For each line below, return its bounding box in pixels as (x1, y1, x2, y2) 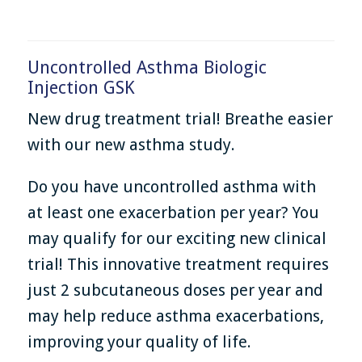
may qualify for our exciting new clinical (27, 229, 327, 249)
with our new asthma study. (27, 135, 236, 155)
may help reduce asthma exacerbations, (27, 306, 325, 326)
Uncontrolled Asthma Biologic (27, 57, 267, 78)
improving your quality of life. (27, 332, 252, 352)
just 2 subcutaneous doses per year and (27, 280, 324, 301)
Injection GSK (27, 78, 136, 99)
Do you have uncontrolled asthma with (27, 177, 317, 197)
